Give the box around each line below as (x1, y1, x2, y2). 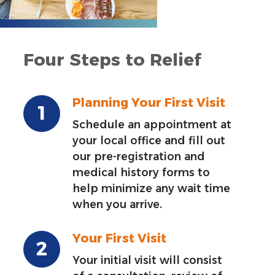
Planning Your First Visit (72, 95, 226, 110)
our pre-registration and (72, 149, 206, 163)
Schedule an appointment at (72, 117, 232, 131)
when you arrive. (72, 197, 163, 211)
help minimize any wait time (72, 181, 231, 195)
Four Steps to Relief (23, 48, 202, 70)
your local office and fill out (72, 133, 226, 147)
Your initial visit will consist (72, 253, 223, 266)
